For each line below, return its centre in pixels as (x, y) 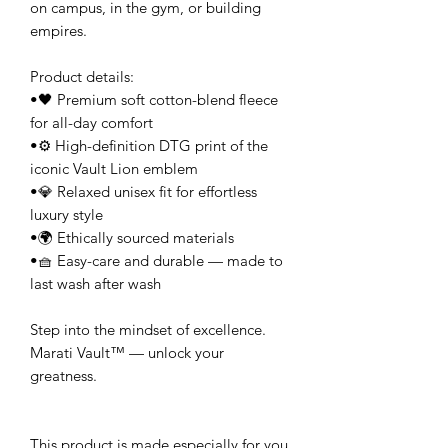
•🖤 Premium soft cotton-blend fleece (154, 100)
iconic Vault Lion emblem (114, 169)
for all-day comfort (91, 123)
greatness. (63, 376)
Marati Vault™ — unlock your (127, 353)
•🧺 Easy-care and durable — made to (156, 261)
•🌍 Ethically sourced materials (132, 238)
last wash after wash (95, 284)
